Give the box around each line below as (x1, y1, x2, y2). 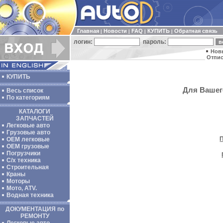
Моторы (6, 178, 30, 185)
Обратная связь (174, 28, 218, 34)
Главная (77, 28, 99, 34)
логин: (71, 38, 94, 45)
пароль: (140, 38, 168, 45)
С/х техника (6, 157, 41, 164)
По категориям (6, 94, 50, 101)
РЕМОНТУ (20, 213, 49, 220)
